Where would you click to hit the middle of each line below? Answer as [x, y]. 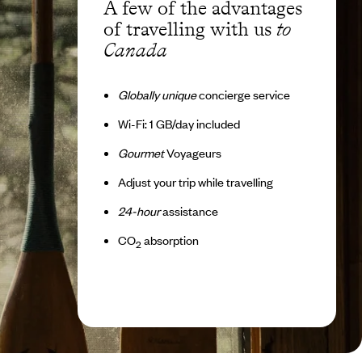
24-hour [139, 210]
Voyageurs [192, 152]
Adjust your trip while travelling [195, 181]
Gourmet [141, 152]
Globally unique [157, 94]
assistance [189, 210]
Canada [135, 49]
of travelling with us [190, 28]
